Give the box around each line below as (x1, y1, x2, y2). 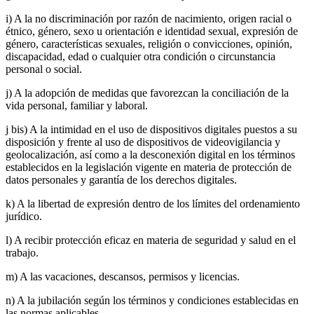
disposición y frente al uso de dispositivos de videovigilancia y (6, 136, 280, 149)
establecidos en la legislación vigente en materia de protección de (6, 161, 292, 174)
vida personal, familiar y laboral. (6, 100, 148, 112)
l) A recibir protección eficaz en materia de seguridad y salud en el (6, 234, 296, 247)
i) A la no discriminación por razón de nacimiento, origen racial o (6, 13, 292, 25)
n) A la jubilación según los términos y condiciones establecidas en (6, 294, 299, 307)
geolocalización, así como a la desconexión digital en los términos (6, 149, 295, 161)
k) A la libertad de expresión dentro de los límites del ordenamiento (6, 198, 300, 210)
